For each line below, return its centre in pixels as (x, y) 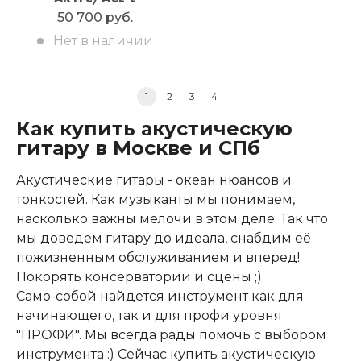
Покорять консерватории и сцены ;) (139, 277)
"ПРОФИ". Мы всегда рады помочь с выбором (171, 335)
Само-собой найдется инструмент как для (160, 296)
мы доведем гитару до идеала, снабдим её (164, 238)
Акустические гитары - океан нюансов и (154, 180)
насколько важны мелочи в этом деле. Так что (172, 219)
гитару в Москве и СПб (138, 148)
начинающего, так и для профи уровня (149, 315)
